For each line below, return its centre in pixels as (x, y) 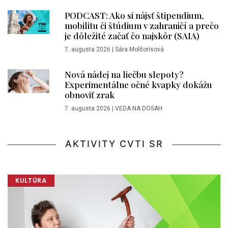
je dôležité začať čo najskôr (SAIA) (132, 36)
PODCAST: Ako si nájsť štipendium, (134, 16)
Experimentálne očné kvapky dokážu (138, 85)
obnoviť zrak (90, 95)
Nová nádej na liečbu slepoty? (124, 75)
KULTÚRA (31, 181)
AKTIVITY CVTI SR (114, 144)
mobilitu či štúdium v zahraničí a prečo (142, 26)
